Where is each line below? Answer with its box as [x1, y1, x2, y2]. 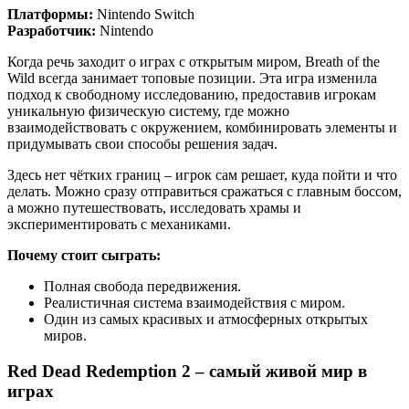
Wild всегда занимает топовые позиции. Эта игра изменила [7, 70, 377, 87]
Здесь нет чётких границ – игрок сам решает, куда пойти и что [7, 167, 397, 184]
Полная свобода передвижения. [44, 278, 241, 295]
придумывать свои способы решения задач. [7, 136, 278, 152]
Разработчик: [7, 23, 96, 39]
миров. [44, 328, 87, 344]
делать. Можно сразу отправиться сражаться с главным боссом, [7, 184, 402, 200]
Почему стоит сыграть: [7, 247, 161, 264]
